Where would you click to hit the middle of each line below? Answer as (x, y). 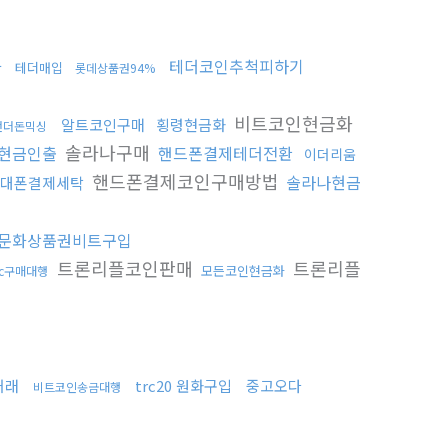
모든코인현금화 (243, 270)
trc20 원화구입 (183, 385)
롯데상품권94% (115, 67)
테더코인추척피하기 (236, 66)
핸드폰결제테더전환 (225, 153)
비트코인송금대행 (77, 386)
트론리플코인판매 (125, 268)
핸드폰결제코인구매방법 (185, 181)
